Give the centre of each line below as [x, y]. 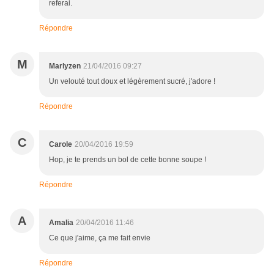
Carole [61, 145]
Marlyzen [65, 66]
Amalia [61, 223]
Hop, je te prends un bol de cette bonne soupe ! [128, 160]
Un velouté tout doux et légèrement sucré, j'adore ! [132, 82]
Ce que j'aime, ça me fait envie [100, 238]
